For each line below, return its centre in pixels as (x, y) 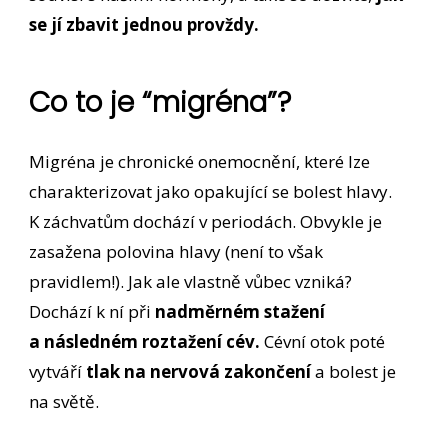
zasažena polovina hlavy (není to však (176, 251)
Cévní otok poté (323, 341)
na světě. (66, 401)
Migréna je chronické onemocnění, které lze (200, 161)
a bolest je (356, 371)
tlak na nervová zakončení (201, 371)
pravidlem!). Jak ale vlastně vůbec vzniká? (191, 281)
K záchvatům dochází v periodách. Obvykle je (206, 221)
